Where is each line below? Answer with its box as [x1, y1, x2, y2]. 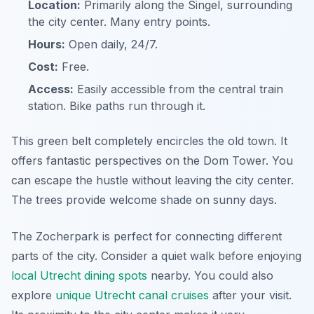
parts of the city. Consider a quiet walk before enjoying [11, 249, 301, 263]
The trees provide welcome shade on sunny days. [11, 193, 277, 207]
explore [11, 288, 55, 302]
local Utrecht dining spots [11, 268, 147, 282]
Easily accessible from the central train [74, 82, 283, 96]
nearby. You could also [147, 268, 273, 282]
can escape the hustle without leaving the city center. [11, 173, 294, 187]
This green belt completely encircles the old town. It [11, 134, 287, 148]
